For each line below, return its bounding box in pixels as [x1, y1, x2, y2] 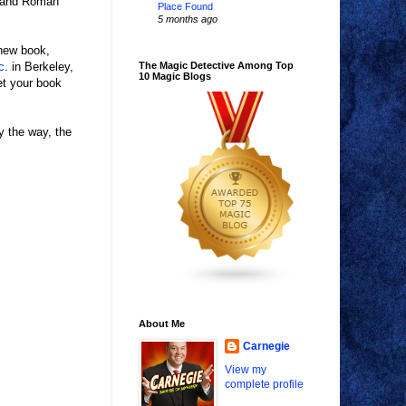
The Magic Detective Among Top [139, 60, 294, 72]
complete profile [225, 378, 304, 391]
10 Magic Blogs [139, 71, 211, 82]
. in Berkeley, [5, 60, 73, 74]
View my [225, 363, 266, 377]
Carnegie [243, 340, 290, 353]
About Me [139, 318, 185, 330]
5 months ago [158, 14, 217, 25]
